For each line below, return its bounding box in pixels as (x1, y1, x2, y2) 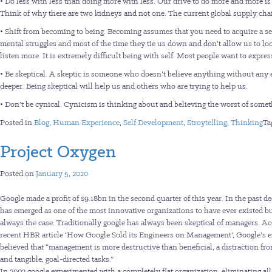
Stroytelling (187, 117, 227, 127)
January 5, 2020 (36, 168, 88, 178)
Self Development (123, 117, 183, 127)
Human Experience (53, 117, 120, 127)
